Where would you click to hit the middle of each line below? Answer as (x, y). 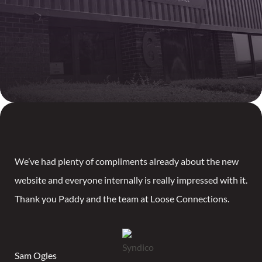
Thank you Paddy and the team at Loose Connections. (122, 199)
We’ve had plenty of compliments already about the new (127, 161)
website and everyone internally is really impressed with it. (131, 180)
